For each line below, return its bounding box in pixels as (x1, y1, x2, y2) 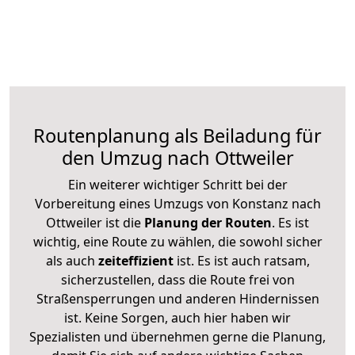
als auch (45, 251, 98, 269)
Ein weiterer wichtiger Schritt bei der (67, 175, 288, 193)
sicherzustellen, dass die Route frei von (60, 270, 295, 288)
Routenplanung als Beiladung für (33, 122, 322, 148)
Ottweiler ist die (46, 213, 141, 231)
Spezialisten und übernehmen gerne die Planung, (29, 327, 326, 345)
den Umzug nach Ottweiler (61, 144, 294, 170)
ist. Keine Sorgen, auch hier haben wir (64, 308, 291, 326)
